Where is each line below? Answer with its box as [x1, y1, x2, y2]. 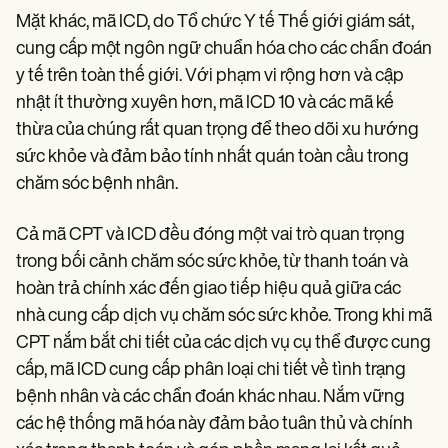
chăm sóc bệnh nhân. [16, 174, 178, 194]
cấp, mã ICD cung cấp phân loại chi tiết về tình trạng [16, 360, 406, 380]
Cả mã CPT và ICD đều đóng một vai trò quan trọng [16, 225, 405, 245]
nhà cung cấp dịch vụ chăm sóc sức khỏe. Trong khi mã [16, 306, 432, 326]
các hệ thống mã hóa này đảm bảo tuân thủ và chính [16, 414, 413, 434]
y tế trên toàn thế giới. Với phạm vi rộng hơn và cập [16, 66, 404, 86]
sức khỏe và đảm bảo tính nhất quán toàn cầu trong [16, 147, 409, 167]
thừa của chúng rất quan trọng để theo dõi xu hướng [16, 120, 419, 140]
